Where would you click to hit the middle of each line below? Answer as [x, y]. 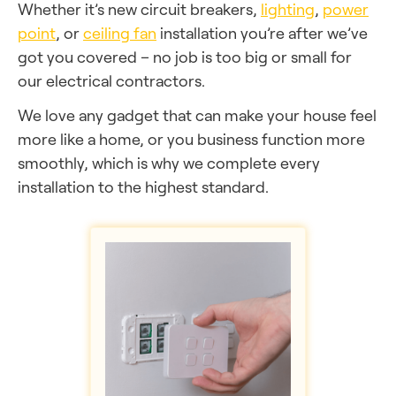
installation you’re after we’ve [262, 33]
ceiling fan [120, 33]
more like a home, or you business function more [191, 139]
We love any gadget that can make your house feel [197, 115]
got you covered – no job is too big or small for [185, 57]
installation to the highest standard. [143, 187]
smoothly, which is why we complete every [169, 163]
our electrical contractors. [111, 80]
